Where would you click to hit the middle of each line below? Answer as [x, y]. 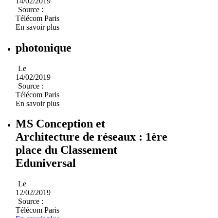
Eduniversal [46, 163]
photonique [44, 47]
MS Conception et [60, 124]
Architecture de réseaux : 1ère [91, 137]
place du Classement [66, 150]
